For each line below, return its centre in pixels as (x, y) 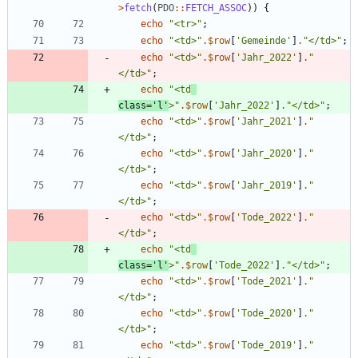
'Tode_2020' (267, 314)
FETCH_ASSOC (216, 8)
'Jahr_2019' (267, 186)
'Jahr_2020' (267, 154)
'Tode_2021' (267, 282)
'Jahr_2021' (267, 122)
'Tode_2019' (267, 346)
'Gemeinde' (264, 41)
